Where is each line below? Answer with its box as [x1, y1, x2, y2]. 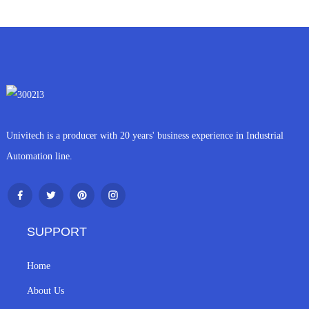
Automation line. [6, 150, 72, 161]
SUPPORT [27, 224, 88, 239]
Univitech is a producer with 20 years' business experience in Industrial [6, 130, 283, 141]
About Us [27, 285, 65, 296]
